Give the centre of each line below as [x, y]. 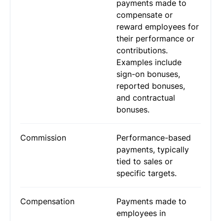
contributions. [142, 50]
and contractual [146, 98]
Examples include [149, 62]
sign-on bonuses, [148, 74]
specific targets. [147, 173]
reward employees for [158, 27]
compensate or [145, 15]
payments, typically [153, 149]
